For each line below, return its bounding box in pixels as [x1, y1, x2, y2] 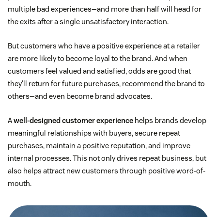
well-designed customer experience [14, 116, 133, 125]
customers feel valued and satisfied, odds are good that [8, 66, 191, 76]
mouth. [8, 179, 31, 188]
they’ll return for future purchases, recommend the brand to [8, 79, 205, 89]
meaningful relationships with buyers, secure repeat [8, 128, 180, 138]
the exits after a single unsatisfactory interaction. [8, 17, 169, 27]
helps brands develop [133, 116, 206, 125]
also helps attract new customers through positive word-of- [8, 166, 205, 176]
